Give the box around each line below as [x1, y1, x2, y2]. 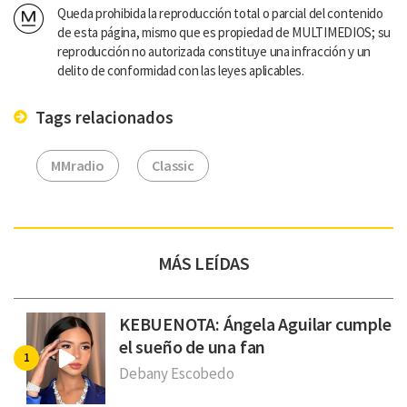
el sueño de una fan [119, 334, 266, 358]
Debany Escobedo [119, 362, 234, 383]
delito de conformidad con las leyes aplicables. [57, 61, 304, 79]
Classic [152, 155, 195, 174]
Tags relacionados [32, 105, 174, 128]
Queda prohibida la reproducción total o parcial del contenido [57, 4, 383, 22]
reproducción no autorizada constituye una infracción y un [57, 42, 371, 60]
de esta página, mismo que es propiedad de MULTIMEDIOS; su [57, 23, 391, 41]
